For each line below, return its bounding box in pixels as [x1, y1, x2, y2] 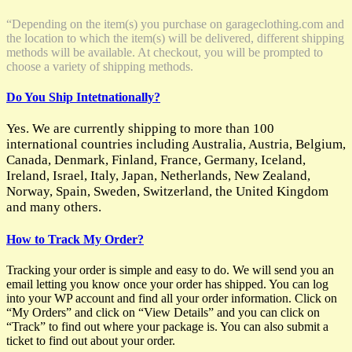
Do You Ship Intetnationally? [6, 90, 160, 104]
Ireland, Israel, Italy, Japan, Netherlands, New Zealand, [6, 168, 310, 184]
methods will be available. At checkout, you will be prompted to [6, 45, 323, 59]
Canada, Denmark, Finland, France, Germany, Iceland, [6, 152, 306, 168]
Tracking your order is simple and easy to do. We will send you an [6, 262, 334, 277]
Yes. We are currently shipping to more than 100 [6, 121, 274, 137]
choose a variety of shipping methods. [6, 59, 193, 73]
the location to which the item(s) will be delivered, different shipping [6, 31, 344, 45]
